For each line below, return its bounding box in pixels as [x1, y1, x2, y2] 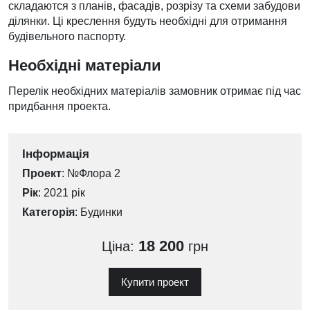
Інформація [22, 147, 89, 161]
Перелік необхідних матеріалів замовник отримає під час [8, 85, 301, 97]
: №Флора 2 [62, 167, 120, 179]
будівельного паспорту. [8, 30, 126, 42]
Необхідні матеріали [8, 57, 161, 74]
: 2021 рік [38, 187, 85, 199]
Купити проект [121, 276, 189, 288]
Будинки [80, 206, 122, 218]
